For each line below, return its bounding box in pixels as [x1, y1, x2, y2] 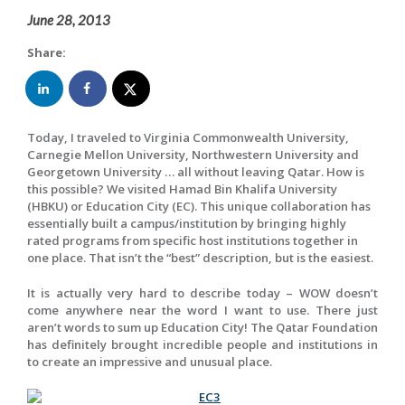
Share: [27, 43, 66, 61]
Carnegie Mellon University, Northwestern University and [27, 146, 359, 164]
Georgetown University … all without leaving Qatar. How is [27, 164, 364, 181]
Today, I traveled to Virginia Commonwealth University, [27, 129, 349, 146]
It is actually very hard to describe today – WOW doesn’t [27, 285, 378, 302]
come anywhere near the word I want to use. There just [27, 302, 378, 319]
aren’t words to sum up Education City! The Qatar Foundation [27, 319, 378, 336]
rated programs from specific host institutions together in [27, 232, 358, 250]
